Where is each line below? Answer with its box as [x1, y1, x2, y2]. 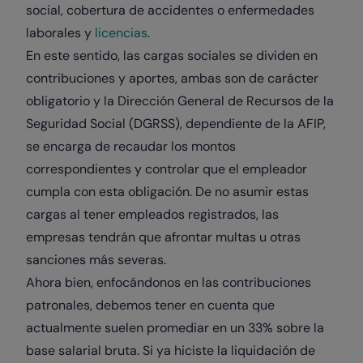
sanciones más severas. [26, 251, 169, 268]
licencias [95, 24, 147, 41]
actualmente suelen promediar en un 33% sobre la [26, 319, 324, 336]
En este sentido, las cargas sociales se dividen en [26, 47, 318, 64]
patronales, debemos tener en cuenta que [26, 297, 275, 314]
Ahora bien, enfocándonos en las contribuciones [26, 274, 311, 291]
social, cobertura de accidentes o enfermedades [26, 2, 314, 19]
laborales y [26, 24, 95, 41]
